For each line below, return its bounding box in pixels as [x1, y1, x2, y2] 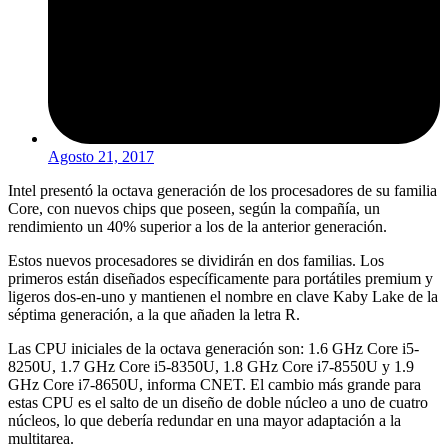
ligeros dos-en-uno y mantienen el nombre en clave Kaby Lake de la [8, 287, 438, 305]
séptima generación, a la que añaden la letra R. [8, 305, 300, 323]
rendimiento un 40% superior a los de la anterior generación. [8, 217, 387, 235]
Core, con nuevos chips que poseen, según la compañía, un [8, 199, 380, 217]
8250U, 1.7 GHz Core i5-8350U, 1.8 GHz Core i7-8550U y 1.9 [8, 357, 414, 375]
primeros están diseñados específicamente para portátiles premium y [8, 269, 433, 287]
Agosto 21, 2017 [48, 147, 154, 165]
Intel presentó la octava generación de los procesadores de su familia [8, 181, 437, 199]
